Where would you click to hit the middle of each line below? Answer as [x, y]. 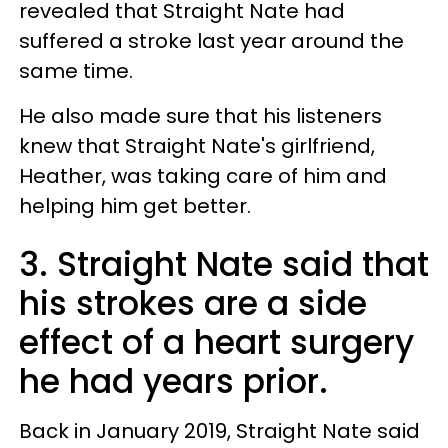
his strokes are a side [193, 303]
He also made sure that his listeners [200, 115]
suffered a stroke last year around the [211, 40]
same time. [76, 70]
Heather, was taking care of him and [203, 175]
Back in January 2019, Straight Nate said [219, 430]
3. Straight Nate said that [224, 264]
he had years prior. [173, 381]
